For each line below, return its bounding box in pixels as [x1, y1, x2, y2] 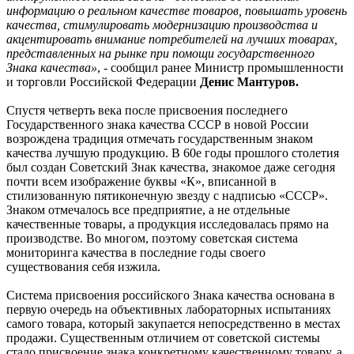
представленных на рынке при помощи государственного [6, 46, 314, 60]
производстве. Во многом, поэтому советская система [6, 231, 298, 245]
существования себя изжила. [6, 259, 160, 273]
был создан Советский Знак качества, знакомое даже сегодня [6, 160, 335, 174]
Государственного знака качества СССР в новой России [6, 117, 309, 131]
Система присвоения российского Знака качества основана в [6, 288, 335, 302]
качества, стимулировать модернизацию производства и [6, 17, 318, 32]
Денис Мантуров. [200, 74, 299, 88]
